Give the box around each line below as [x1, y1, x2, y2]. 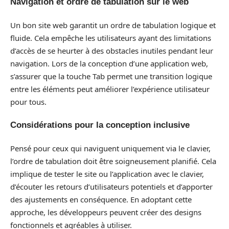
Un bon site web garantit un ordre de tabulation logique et [10, 19, 216, 30]
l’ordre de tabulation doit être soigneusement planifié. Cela [10, 155, 216, 166]
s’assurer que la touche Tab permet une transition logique [10, 71, 212, 81]
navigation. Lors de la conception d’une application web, [10, 58, 208, 68]
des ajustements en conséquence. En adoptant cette [10, 194, 192, 204]
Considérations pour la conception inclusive [10, 120, 190, 130]
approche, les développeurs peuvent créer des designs [10, 207, 201, 217]
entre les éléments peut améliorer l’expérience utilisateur [10, 83, 210, 94]
